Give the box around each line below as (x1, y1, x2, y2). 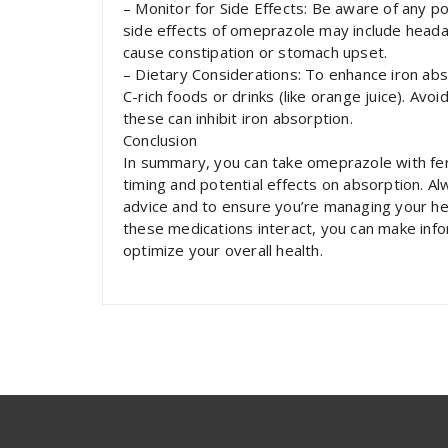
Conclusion (123, 130, 197, 150)
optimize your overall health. (123, 240, 323, 260)
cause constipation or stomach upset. (123, 42, 388, 62)
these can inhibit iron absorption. (123, 108, 353, 128)
